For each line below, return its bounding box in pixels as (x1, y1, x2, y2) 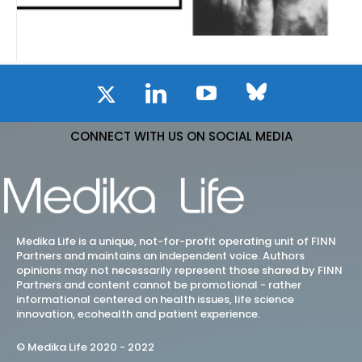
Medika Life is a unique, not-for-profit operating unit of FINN (16, 233, 336, 249)
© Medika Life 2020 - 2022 (16, 339, 154, 355)
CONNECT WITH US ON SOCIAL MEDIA (69, 127, 293, 145)
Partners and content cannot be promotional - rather (16, 276, 301, 293)
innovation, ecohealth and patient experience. (16, 305, 260, 322)
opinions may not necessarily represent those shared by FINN (16, 262, 343, 278)
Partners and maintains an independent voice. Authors (16, 247, 305, 263)
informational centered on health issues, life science (16, 291, 294, 307)
